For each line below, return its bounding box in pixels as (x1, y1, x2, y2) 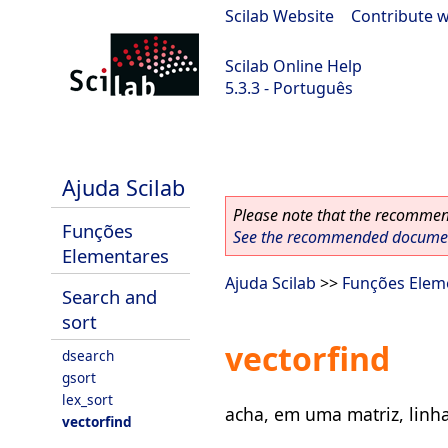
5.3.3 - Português (225, 77, 353, 99)
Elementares (62, 243, 169, 268)
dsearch (62, 346, 114, 365)
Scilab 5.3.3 (10, 130, 93, 152)
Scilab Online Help (225, 55, 362, 77)
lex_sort (62, 390, 113, 409)
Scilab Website (225, 5, 334, 27)
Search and (62, 284, 157, 309)
